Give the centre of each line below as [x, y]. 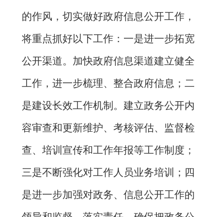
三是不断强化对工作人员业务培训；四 [108, 173]
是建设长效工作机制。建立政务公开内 [108, 106]
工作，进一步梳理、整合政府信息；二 [108, 84]
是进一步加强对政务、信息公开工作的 [108, 195]
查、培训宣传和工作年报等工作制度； [108, 150]
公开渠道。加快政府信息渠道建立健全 [108, 61]
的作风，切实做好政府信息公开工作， [108, 17]
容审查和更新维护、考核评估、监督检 [108, 128]
